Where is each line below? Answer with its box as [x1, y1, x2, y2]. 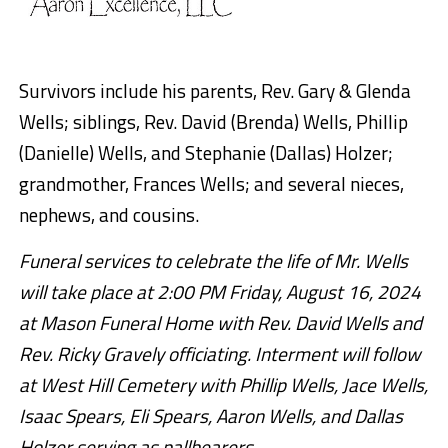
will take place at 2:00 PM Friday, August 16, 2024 [18, 277, 421, 307]
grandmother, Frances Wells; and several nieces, [18, 169, 404, 199]
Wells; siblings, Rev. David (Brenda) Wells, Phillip [18, 107, 408, 137]
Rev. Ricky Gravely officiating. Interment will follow [18, 339, 421, 369]
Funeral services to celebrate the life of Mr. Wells [18, 246, 408, 276]
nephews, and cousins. [18, 200, 199, 230]
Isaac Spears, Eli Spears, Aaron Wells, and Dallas [18, 401, 403, 431]
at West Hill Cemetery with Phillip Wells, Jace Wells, [18, 370, 428, 400]
